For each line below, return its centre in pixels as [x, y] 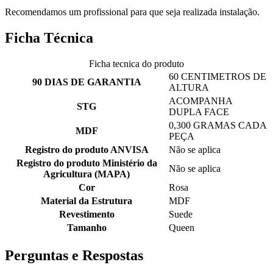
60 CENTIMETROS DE [218, 77]
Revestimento [87, 214]
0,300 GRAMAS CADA [218, 126]
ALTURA [189, 88]
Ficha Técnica [49, 38]
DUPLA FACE [199, 112]
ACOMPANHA [200, 101]
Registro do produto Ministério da [87, 163]
